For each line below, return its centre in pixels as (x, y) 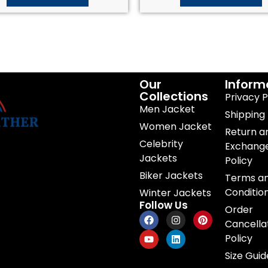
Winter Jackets (176, 193)
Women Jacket (176, 127)
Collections (174, 97)
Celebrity (162, 144)
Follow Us (164, 205)
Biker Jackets (171, 176)
